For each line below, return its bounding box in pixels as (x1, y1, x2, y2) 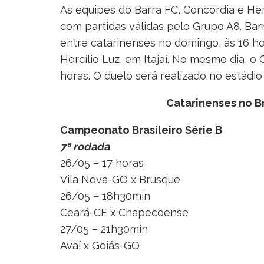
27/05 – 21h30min (60, 222, 148, 235)
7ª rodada (60, 140, 110, 153)
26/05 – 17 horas (60, 156, 144, 169)
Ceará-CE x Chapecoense (60, 206, 189, 219)
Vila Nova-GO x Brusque (60, 173, 180, 186)
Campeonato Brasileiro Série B (60, 123, 222, 136)
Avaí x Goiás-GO (60, 239, 140, 252)
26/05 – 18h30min (60, 189, 150, 202)
